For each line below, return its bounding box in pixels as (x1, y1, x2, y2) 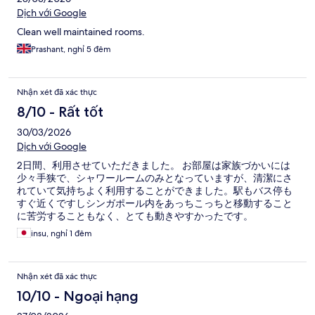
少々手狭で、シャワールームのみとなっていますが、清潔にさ (17, 172, 292, 185)
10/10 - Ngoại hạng (17, 288, 139, 305)
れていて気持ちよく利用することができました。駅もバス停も (17, 184, 292, 198)
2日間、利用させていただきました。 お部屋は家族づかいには (17, 159, 290, 172)
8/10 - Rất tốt (17, 103, 103, 121)
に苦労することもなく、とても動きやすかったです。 (17, 210, 253, 223)
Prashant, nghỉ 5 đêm (31, 44, 111, 56)
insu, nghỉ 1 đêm (31, 228, 92, 240)
